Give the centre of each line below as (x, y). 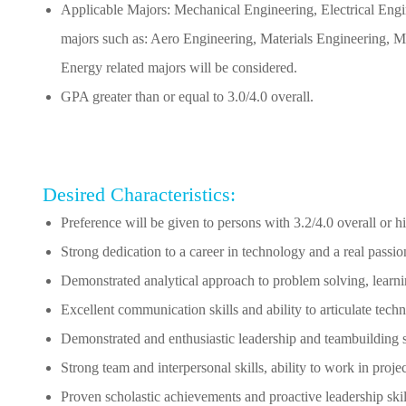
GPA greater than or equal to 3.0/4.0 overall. (187, 96)
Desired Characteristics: (139, 194)
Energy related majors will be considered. (179, 67)
